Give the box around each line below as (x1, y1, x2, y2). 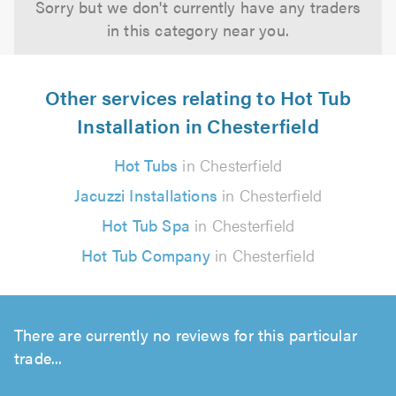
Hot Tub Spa (101, 214, 190, 236)
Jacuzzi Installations (73, 184, 217, 206)
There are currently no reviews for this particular (14, 324, 358, 346)
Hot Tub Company (80, 244, 210, 266)
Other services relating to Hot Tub (44, 83, 352, 110)
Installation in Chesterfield (77, 111, 319, 139)
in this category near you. (106, 19, 290, 41)
